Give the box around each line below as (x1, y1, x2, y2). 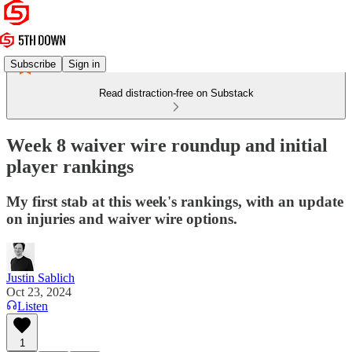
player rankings (6, 156, 134, 177)
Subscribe (10, 57, 56, 70)
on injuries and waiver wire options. (6, 210, 237, 227)
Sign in (68, 57, 100, 70)
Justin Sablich (6, 270, 75, 284)
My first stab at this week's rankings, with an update (6, 192, 343, 210)
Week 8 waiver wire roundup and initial (6, 134, 328, 156)
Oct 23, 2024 (6, 284, 71, 299)
